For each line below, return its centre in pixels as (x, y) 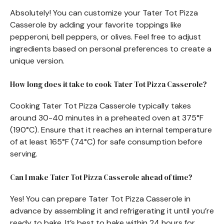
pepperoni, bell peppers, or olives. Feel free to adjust (105, 36)
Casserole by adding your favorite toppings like (96, 24)
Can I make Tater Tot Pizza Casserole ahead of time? (101, 177)
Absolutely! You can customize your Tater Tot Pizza (104, 12)
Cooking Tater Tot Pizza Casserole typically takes (100, 105)
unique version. (37, 60)
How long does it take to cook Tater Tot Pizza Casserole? (108, 84)
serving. (24, 153)
